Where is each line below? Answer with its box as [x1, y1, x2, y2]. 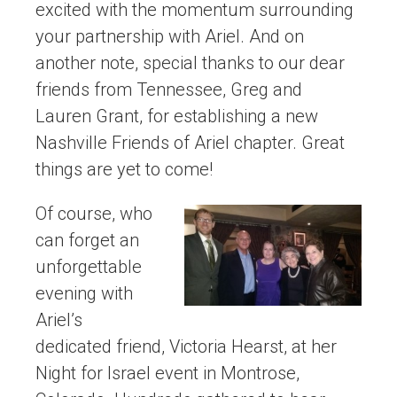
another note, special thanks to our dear [35, 52, 345, 74]
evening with [35, 283, 133, 305]
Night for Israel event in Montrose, [35, 362, 300, 385]
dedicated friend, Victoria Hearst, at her [35, 336, 337, 358]
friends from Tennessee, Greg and [35, 79, 302, 101]
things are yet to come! [35, 159, 213, 181]
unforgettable [35, 256, 142, 278]
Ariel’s [35, 309, 82, 331]
